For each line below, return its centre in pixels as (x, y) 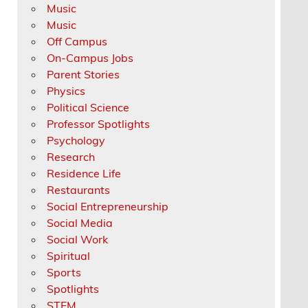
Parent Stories (84, 74)
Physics (66, 90)
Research (71, 156)
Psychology (76, 140)
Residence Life (84, 173)
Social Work (78, 239)
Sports (64, 272)
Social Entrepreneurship (108, 206)
